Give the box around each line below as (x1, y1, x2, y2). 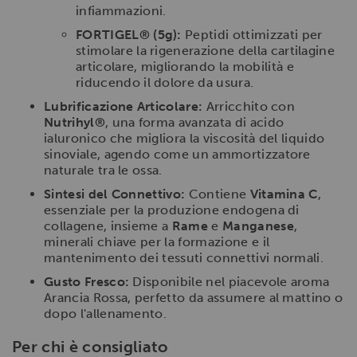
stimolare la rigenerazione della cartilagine (76, 42, 335, 58)
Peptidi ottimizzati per (181, 26, 323, 42)
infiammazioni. (76, 2, 167, 18)
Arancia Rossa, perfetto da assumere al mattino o (44, 289, 343, 305)
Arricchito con (202, 98, 296, 114)
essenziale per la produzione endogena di (44, 202, 300, 218)
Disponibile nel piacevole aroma (129, 273, 330, 289)
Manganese (222, 218, 294, 233)
